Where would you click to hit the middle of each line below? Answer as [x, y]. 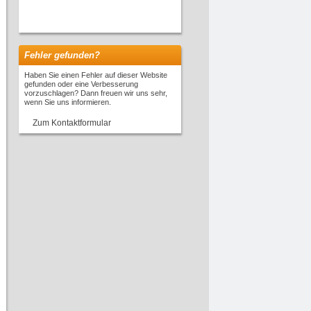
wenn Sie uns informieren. [68, 102]
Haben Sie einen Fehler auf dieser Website [96, 75]
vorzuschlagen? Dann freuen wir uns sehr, [96, 93]
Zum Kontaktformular [72, 123]
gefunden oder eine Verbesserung [81, 84]
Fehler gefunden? [62, 55]
